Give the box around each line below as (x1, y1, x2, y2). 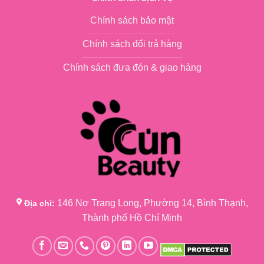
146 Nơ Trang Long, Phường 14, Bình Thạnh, (57, 197, 248, 208)
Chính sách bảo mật (90, 15, 174, 26)
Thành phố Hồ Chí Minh (82, 212, 182, 223)
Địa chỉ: (24, 198, 55, 208)
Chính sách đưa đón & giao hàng (62, 62, 202, 73)
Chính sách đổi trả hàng (82, 39, 182, 49)
